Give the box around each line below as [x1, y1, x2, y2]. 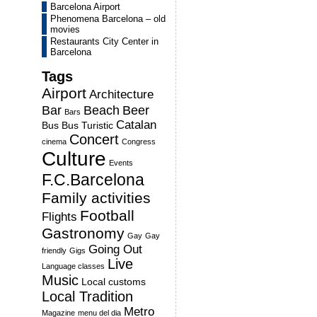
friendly [42, 246, 67, 255]
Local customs [81, 276, 146, 287]
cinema [42, 137, 67, 146]
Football [80, 207, 134, 224]
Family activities [42, 190, 151, 207]
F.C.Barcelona [42, 171, 144, 189]
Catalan [116, 118, 156, 131]
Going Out [88, 243, 142, 255]
